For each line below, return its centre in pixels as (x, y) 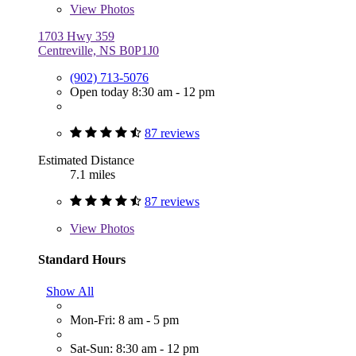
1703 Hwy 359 (76, 37)
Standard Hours (82, 260)
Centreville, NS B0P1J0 (99, 51)
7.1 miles (93, 175)
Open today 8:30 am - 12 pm (142, 92)
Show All (70, 291)
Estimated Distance (86, 161)
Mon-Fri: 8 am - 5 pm (124, 319)
